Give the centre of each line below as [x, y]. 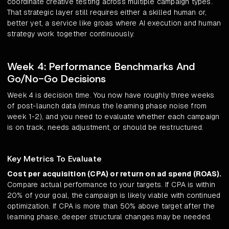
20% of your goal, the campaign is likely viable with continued [114, 196]
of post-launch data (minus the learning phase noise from [107, 106]
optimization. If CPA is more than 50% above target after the [111, 206]
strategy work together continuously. [71, 34]
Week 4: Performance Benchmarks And [101, 67]
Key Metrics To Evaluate [54, 159]
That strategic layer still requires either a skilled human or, [107, 13]
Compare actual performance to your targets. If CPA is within [111, 185]
